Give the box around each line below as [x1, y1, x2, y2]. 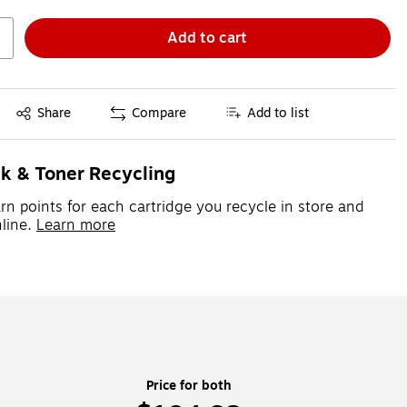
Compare [132, 104, 187, 124]
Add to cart [167, 26, 248, 49]
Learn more [35, 213, 115, 236]
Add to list [247, 104, 310, 124]
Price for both [145, 375, 232, 395]
